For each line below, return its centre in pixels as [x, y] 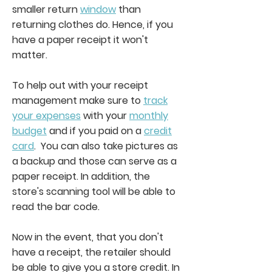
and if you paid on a [95, 131]
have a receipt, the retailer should [91, 252]
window [98, 9]
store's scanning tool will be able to [94, 191]
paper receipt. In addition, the [81, 176]
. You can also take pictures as [106, 146]
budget [29, 131]
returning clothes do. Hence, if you [93, 24]
